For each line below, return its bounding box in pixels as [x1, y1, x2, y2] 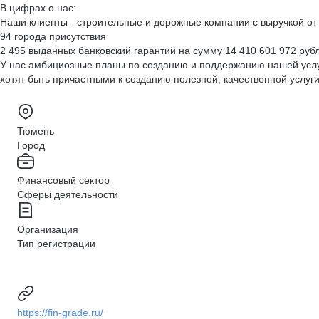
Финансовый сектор [17, 174, 110, 186]
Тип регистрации [17, 238, 95, 249]
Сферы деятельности [17, 189, 118, 200]
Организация [17, 224, 78, 235]
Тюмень [17, 125, 54, 137]
